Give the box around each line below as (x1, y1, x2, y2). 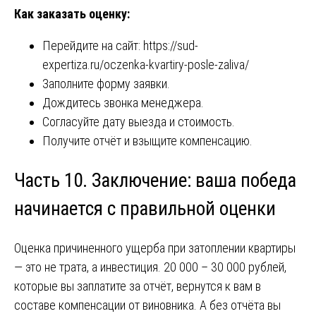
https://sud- (143, 38, 198, 54)
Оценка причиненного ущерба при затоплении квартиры (14, 241, 296, 255)
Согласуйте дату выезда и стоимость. (42, 114, 235, 130)
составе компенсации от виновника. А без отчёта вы (14, 298, 281, 312)
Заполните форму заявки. (42, 76, 170, 92)
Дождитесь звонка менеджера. (42, 95, 204, 111)
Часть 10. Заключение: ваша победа (14, 169, 296, 192)
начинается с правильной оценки (14, 197, 276, 220)
